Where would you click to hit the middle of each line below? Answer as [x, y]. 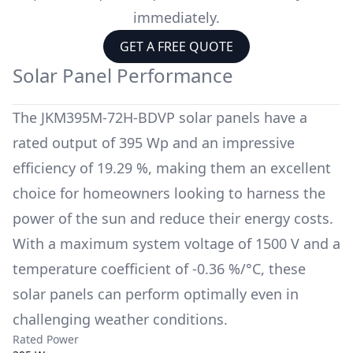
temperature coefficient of [100, 268]
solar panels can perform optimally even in [156, 294]
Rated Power [46, 339]
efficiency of [53, 167]
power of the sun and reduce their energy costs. [173, 218]
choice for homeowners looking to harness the [169, 193]
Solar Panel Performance [123, 75]
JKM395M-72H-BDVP [108, 117]
